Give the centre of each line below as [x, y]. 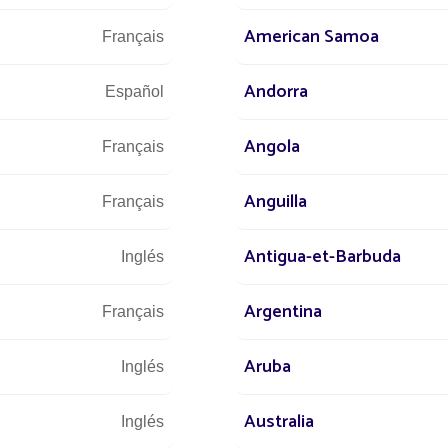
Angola [272, 147]
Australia [279, 422]
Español [134, 92]
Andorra [276, 92]
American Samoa [311, 37]
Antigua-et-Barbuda [322, 257]
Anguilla [275, 202]
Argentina [283, 312]
